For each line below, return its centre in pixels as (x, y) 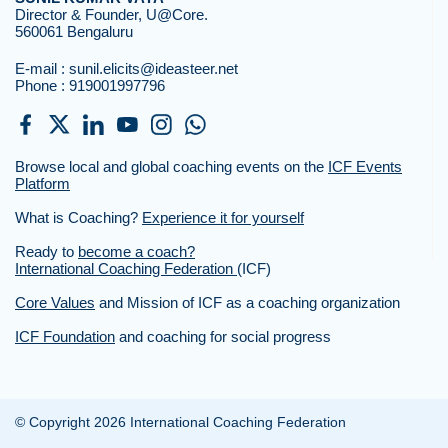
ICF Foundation (65, 336)
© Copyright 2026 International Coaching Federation (180, 422)
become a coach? (136, 251)
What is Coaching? (78, 217)
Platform (42, 183)
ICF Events (365, 166)
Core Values (55, 302)
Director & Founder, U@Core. (111, 14)
